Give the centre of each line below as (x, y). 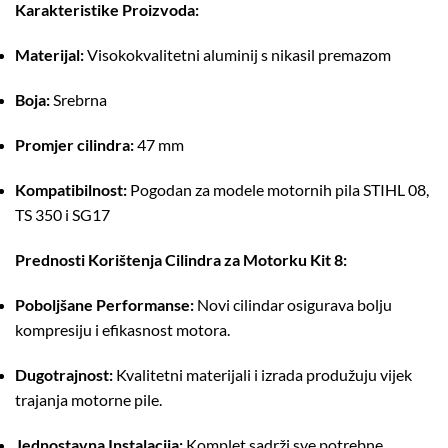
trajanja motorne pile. (88, 399)
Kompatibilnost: (71, 189)
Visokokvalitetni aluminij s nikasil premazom (239, 54)
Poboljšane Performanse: (104, 304)
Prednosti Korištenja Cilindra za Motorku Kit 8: (181, 259)
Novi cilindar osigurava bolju (294, 304)
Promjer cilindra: (74, 144)
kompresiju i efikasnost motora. (122, 329)
